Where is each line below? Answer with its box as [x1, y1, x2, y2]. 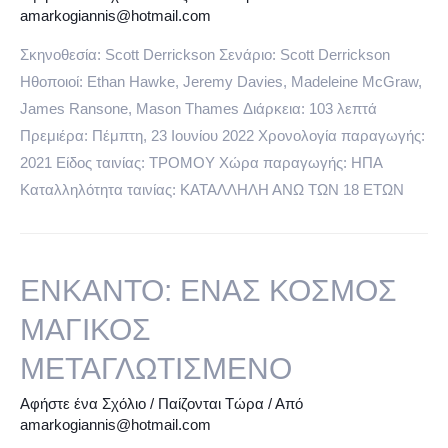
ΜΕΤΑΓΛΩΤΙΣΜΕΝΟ [20, 352, 292, 386]
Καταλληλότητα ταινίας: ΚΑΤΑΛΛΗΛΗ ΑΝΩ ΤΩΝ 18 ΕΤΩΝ [20, 181, 404, 198]
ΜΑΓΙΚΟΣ [20, 313, 151, 347]
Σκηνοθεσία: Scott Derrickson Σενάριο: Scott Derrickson [20, 46, 390, 63]
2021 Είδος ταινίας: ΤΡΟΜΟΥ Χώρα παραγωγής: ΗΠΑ [20, 154, 382, 171]
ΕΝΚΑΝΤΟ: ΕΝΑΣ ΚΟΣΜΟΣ [20, 274, 397, 308]
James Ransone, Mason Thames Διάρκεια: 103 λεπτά [20, 100, 377, 117]
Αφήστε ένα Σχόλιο [20, 396, 146, 413]
